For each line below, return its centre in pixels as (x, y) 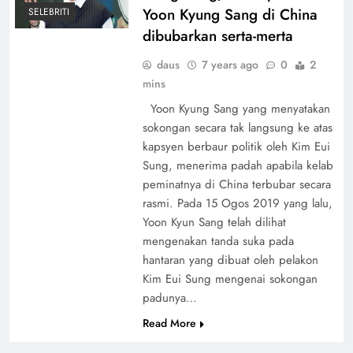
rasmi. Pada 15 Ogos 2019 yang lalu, (237, 203)
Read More (169, 323)
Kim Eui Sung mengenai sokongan (230, 279)
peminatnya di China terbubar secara (236, 184)
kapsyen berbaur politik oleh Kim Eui (236, 146)
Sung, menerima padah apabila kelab (238, 165)
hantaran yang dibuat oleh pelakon (230, 260)
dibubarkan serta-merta (217, 35)
